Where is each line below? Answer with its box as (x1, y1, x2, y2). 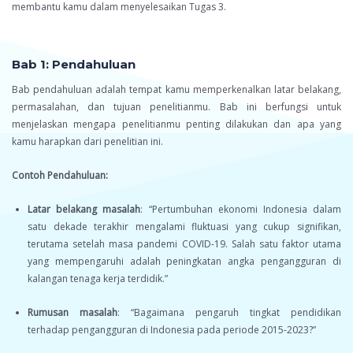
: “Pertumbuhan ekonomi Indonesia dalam (140, 203, 342, 217)
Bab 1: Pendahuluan (12, 57, 136, 72)
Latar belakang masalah (28, 203, 141, 217)
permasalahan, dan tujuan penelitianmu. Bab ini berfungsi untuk (12, 100, 341, 114)
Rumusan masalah (28, 306, 117, 320)
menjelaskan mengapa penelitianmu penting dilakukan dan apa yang (12, 117, 341, 132)
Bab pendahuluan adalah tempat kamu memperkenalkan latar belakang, (12, 83, 341, 97)
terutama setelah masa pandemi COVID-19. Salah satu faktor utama (28, 237, 341, 251)
